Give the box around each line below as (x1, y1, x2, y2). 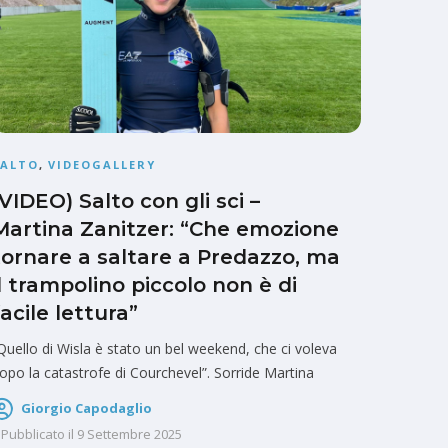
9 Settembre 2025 (77, 424, 182, 443)
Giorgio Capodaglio (21, 399, 152, 418)
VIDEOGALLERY (48, 157, 156, 173)
